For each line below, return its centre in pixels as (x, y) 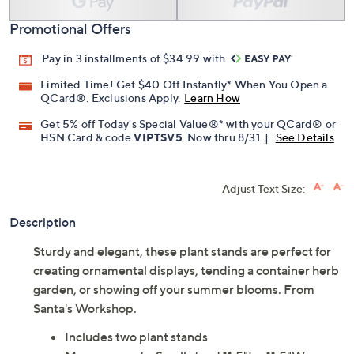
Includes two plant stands (136, 337)
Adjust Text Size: (264, 189)
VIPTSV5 (158, 137)
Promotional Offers (70, 29)
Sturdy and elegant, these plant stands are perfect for (182, 252)
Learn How (213, 98)
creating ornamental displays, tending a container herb (186, 271)
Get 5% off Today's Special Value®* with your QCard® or (188, 124)
